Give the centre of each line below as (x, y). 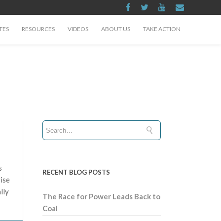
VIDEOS (78, 29)
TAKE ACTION (162, 29)
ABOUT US (116, 29)
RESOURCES (38, 29)
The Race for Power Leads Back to (101, 196)
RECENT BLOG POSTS (76, 172)
